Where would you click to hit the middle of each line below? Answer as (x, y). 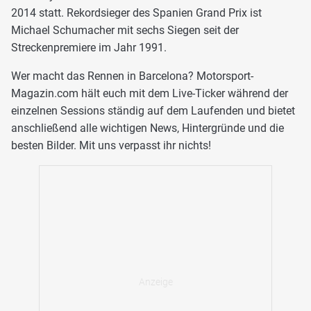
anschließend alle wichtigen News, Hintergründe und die (148, 128)
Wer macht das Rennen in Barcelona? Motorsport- (132, 76)
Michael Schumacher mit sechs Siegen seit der (125, 30)
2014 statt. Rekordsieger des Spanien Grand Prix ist (136, 12)
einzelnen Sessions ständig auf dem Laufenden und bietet (153, 110)
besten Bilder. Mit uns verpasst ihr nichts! (111, 145)
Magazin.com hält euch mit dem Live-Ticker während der (150, 93)
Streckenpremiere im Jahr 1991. (89, 47)
